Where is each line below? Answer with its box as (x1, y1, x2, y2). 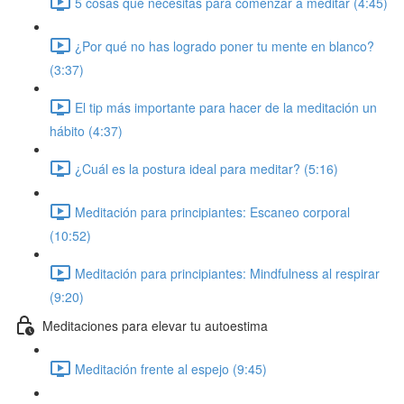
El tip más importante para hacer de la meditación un (75, 97, 377, 116)
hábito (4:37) (50, 122, 123, 140)
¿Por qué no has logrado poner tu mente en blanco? (75, 36, 374, 55)
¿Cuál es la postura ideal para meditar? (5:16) (75, 159, 338, 178)
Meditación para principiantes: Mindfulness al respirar (75, 263, 380, 282)
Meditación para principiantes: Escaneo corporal (75, 202, 350, 221)
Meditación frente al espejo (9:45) (75, 359, 267, 378)
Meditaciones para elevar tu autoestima (42, 316, 268, 335)
